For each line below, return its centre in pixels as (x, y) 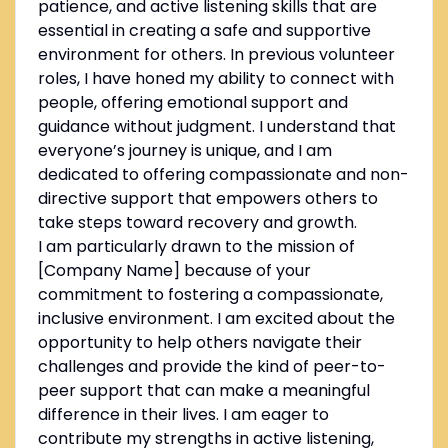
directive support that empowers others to (207, 199)
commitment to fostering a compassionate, (210, 295)
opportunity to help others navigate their (199, 343)
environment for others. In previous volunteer (216, 55)
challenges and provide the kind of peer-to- (211, 367)
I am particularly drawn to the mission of (196, 247)
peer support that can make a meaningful (203, 391)
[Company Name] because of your (174, 271)
